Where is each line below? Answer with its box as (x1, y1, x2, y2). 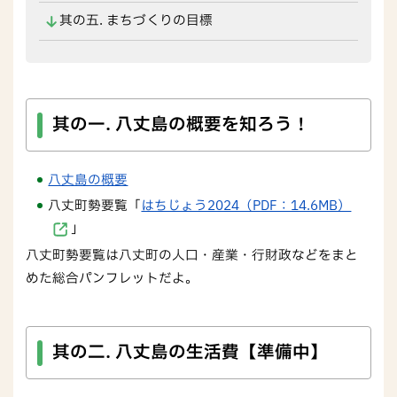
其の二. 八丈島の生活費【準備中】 (52, 339, 328, 366)
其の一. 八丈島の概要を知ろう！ (52, 111, 310, 138)
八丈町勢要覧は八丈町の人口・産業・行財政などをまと (26, 245, 359, 265)
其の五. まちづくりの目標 (58, 12, 213, 30)
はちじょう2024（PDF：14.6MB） (141, 197, 352, 216)
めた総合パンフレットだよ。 (26, 269, 199, 288)
